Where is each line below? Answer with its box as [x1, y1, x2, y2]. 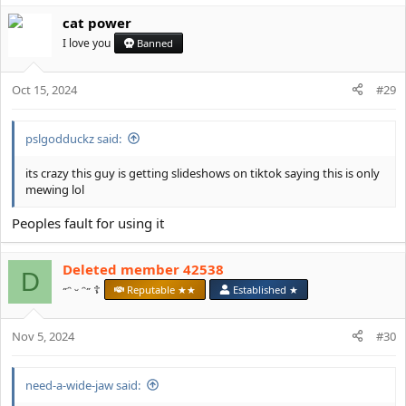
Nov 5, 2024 [12, 327, 74, 344]
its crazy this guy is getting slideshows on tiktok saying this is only [25, 164, 380, 181]
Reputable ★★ [124, 283, 197, 296]
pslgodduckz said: [25, 130, 121, 147]
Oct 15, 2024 [12, 81, 77, 98]
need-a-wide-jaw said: [25, 376, 140, 393]
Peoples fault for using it [12, 214, 164, 232]
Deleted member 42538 [63, 260, 224, 278]
